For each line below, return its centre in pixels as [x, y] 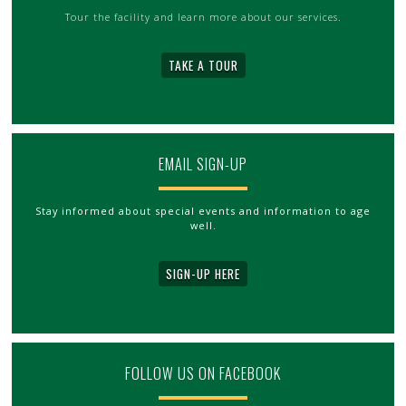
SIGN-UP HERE [203, 274]
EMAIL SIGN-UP [203, 164]
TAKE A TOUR [203, 65]
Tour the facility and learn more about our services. [203, 16]
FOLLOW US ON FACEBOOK [203, 374]
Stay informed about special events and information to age [203, 211]
